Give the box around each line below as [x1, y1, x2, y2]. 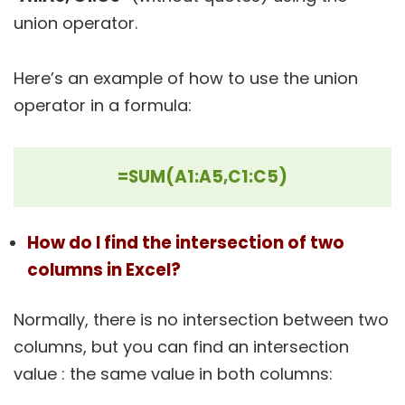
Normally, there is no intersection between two [14, 308, 389, 332]
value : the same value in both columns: [14, 363, 333, 386]
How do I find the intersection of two [27, 231, 344, 256]
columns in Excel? [27, 258, 181, 283]
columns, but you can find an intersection [14, 335, 349, 359]
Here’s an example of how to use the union [14, 67, 358, 90]
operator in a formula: [14, 94, 192, 118]
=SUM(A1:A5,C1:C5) [118, 165, 287, 190]
